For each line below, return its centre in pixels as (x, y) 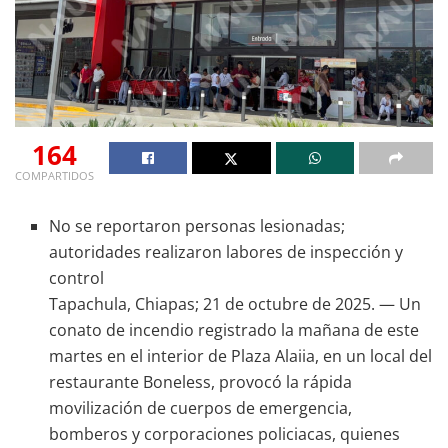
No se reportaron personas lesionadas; (197, 225)
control (77, 277)
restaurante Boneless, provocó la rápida (201, 381)
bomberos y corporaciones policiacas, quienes (225, 433)
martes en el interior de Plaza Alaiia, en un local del (241, 355)
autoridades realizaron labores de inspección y (226, 251)
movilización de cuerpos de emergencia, (201, 407)
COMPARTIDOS (54, 175)
